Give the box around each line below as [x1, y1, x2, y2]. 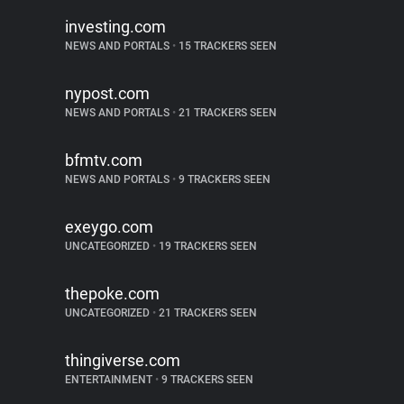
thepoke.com [65, 284, 160, 303]
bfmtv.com [65, 151, 142, 170]
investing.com [65, 17, 166, 36]
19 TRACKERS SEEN [156, 240, 257, 252]
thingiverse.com [65, 351, 180, 370]
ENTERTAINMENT [65, 373, 155, 386]
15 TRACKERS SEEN [176, 40, 277, 52]
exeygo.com [65, 217, 153, 236]
